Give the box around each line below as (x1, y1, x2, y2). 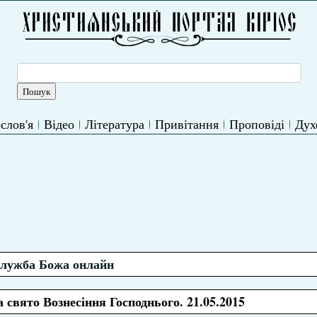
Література (84, 115, 144, 132)
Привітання (154, 115, 219, 132)
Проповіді (229, 115, 284, 132)
